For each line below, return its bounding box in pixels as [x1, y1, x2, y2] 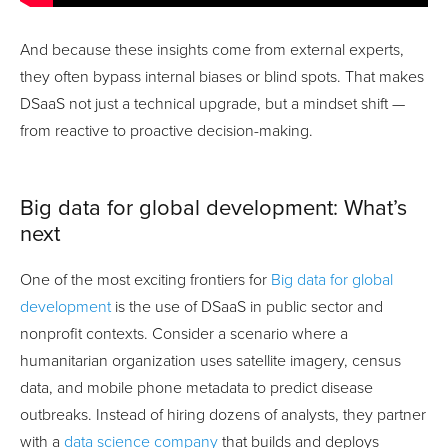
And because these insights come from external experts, [20, 39, 404, 60]
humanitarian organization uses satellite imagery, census [20, 350, 401, 371]
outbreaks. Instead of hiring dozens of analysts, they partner [20, 404, 426, 425]
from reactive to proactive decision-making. [20, 120, 313, 141]
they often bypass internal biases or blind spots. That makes [20, 66, 424, 87]
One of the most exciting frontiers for [20, 269, 271, 290]
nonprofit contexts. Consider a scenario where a [20, 323, 348, 344]
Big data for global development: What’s [20, 194, 407, 221]
